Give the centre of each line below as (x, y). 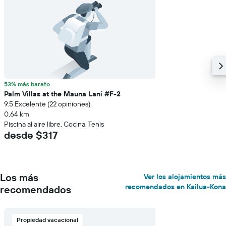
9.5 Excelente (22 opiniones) (47, 104)
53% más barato (27, 84)
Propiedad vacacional (47, 220)
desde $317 (31, 135)
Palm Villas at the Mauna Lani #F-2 (62, 94)
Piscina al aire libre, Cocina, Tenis (54, 124)
